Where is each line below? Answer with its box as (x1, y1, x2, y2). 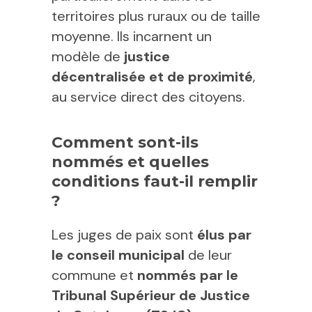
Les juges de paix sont (52, 226, 197, 244)
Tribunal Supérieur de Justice (52, 286, 250, 304)
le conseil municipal (52, 246, 185, 264)
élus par (197, 226, 251, 244)
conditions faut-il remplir (52, 172, 258, 191)
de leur (185, 246, 232, 264)
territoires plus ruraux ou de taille (52, 7, 260, 25)
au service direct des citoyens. (52, 88, 245, 106)
